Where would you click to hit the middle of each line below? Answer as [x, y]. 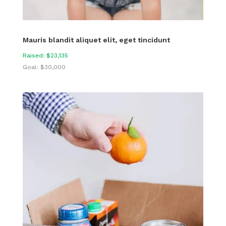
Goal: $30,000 [44, 67]
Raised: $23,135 [45, 55]
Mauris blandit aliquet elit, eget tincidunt [96, 40]
